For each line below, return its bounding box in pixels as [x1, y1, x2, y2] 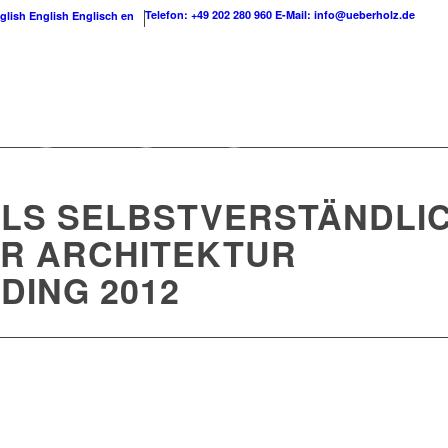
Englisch [72, 8, 118, 23]
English [29, 8, 69, 23]
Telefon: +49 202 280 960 [145, 7, 272, 22]
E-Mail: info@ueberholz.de [275, 7, 415, 22]
